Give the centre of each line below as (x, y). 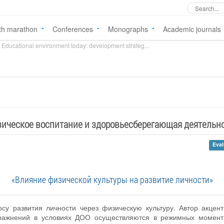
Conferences (73, 29)
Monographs (128, 29)
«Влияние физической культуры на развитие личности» (112, 180)
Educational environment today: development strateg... (75, 45)
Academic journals (192, 29)
